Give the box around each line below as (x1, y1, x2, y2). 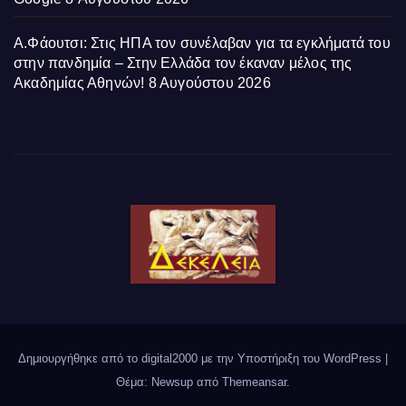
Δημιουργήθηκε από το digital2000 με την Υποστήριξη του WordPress (18, 352, 385, 365)
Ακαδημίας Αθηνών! (14, 74, 145, 91)
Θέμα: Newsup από (116, 375, 222, 389)
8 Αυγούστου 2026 (148, 74, 271, 91)
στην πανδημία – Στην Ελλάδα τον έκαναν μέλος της (14, 54, 353, 71)
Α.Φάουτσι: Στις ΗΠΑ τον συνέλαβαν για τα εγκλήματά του (14, 34, 391, 51)
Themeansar (222, 375, 286, 389)
